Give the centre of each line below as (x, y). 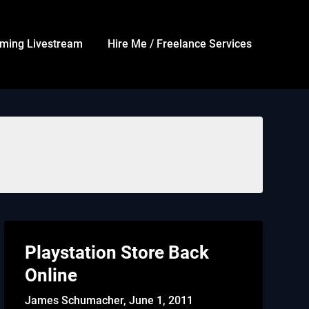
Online (51, 275)
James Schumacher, (77, 300)
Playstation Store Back (117, 252)
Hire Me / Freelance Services (179, 44)
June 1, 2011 (161, 300)
